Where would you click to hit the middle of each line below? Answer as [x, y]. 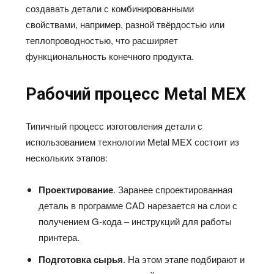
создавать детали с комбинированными [110, 9]
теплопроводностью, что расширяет [102, 40]
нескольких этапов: [67, 158]
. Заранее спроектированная [173, 190]
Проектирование [76, 190]
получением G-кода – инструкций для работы [135, 221]
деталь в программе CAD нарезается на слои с [138, 206]
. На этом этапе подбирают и [184, 259]
